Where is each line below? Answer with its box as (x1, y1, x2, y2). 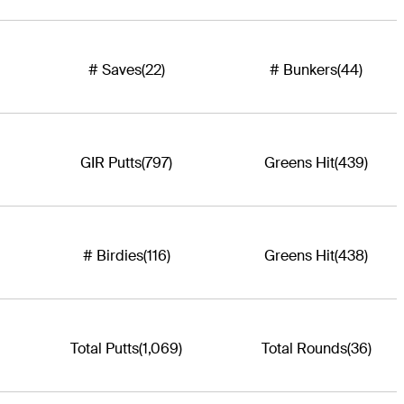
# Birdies (82, 246, 143, 266)
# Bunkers (270, 60, 338, 80)
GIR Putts (80, 153, 142, 173)
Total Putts (70, 339, 139, 359)
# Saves (87, 60, 142, 80)
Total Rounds (261, 339, 347, 359)
